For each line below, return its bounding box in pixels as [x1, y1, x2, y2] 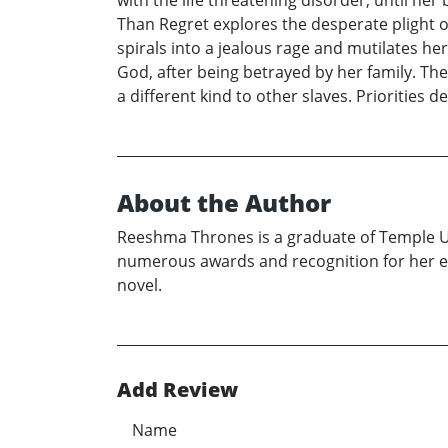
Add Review [117, 376, 238, 404]
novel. [117, 274, 162, 297]
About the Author [117, 186, 331, 220]
